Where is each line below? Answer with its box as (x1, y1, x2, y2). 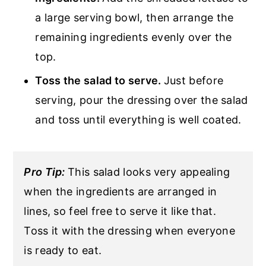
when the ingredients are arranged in (24, 185, 217, 198)
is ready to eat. (24, 244, 102, 257)
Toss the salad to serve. (35, 74, 164, 87)
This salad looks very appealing (68, 166, 230, 179)
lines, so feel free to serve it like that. (24, 205, 216, 218)
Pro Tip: (24, 166, 68, 179)
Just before (163, 74, 224, 87)
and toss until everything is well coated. (35, 113, 242, 126)
